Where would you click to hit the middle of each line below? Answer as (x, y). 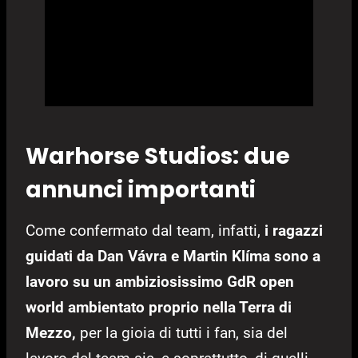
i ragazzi (294, 230)
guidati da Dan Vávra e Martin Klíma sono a (173, 256)
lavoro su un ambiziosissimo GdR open (160, 281)
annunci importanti (141, 189)
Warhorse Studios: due (158, 156)
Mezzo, (51, 332)
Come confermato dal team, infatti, (145, 230)
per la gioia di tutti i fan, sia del (182, 332)
